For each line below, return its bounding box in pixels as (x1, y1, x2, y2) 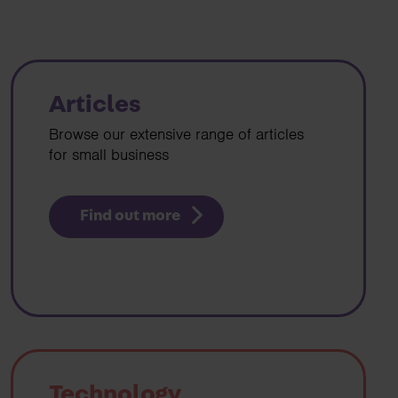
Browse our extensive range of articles (49, 124, 304, 145)
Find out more (79, 208, 180, 225)
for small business (49, 145, 169, 165)
